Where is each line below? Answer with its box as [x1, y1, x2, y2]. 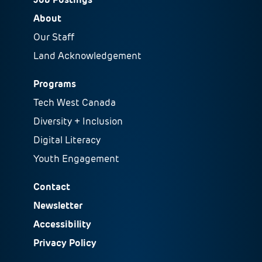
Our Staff [33, 30, 74, 43]
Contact [33, 180, 70, 193]
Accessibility [33, 218, 91, 230]
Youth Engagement [33, 152, 119, 165]
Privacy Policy [33, 236, 96, 249]
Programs [33, 77, 76, 90]
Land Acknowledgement [33, 49, 142, 62]
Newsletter [33, 199, 82, 212]
